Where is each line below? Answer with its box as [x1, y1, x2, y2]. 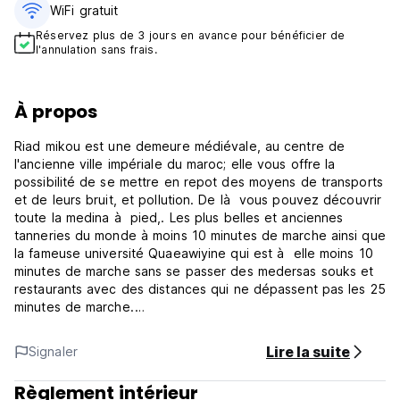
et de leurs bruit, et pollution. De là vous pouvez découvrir [14, 192, 199, 207]
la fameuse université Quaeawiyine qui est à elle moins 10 [14, 246, 359, 261]
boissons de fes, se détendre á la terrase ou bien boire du [14, 335, 378, 350]
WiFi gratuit [50, 3, 119, 18]
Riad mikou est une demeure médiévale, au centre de [14, 138, 345, 154]
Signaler [29, 344, 78, 359]
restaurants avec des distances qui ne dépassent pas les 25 [14, 281, 386, 296]
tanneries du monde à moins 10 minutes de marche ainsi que [14, 228, 386, 243]
